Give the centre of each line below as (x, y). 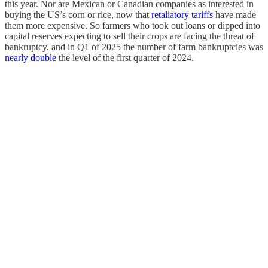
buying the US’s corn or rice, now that (78, 14)
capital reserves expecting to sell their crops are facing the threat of (130, 36)
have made (234, 14)
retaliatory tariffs (182, 14)
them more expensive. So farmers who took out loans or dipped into (133, 25)
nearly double (31, 57)
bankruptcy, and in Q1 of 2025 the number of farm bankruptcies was (134, 47)
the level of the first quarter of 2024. (125, 57)
